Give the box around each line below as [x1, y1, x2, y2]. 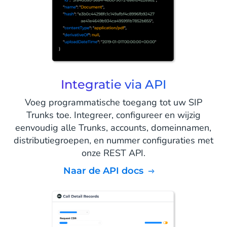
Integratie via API [60, 77, 166, 92]
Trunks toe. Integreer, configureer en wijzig [26, 109, 201, 122]
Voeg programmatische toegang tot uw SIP [24, 96, 202, 109]
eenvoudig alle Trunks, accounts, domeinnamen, [15, 122, 212, 134]
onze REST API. [81, 147, 145, 160]
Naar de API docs [70, 165, 143, 177]
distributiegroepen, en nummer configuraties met [13, 134, 213, 147]
